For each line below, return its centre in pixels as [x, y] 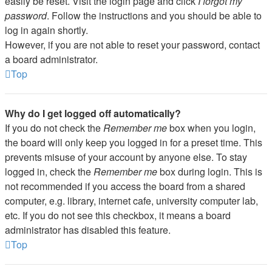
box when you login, [211, 128]
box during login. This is [210, 172]
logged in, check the [49, 172]
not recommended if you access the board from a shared [125, 186]
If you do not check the [54, 128]
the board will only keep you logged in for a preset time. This [134, 142]
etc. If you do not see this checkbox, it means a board [118, 215]
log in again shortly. [46, 30]
